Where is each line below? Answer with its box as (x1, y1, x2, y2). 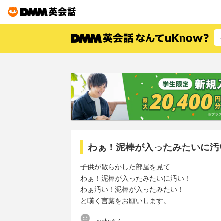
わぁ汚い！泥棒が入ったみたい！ (80, 184, 184, 194)
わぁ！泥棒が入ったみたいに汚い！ (80, 173, 191, 183)
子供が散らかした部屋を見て (80, 162, 170, 172)
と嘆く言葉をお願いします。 (80, 196, 170, 206)
